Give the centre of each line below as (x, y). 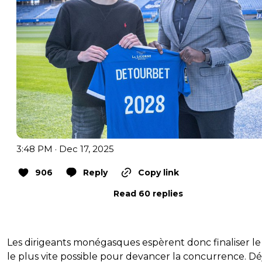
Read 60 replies (148, 194)
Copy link (158, 173)
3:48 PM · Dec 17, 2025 (65, 149)
